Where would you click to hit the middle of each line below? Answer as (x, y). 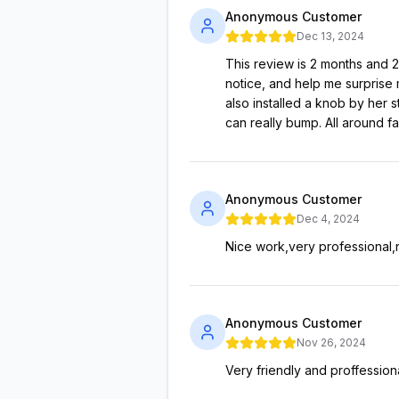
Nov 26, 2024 (331, 342)
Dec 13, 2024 (330, 36)
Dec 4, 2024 (328, 218)
